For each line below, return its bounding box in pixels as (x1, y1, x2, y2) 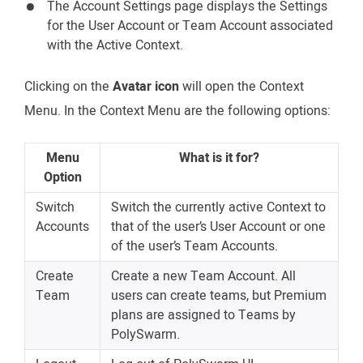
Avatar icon (113, 76, 179, 96)
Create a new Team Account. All (111, 266, 296, 286)
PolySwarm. (111, 324, 180, 344)
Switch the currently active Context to (111, 197, 326, 217)
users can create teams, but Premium (111, 285, 327, 305)
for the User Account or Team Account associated (47, 15, 333, 36)
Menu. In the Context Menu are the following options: (24, 100, 331, 121)
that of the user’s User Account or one (111, 216, 326, 237)
